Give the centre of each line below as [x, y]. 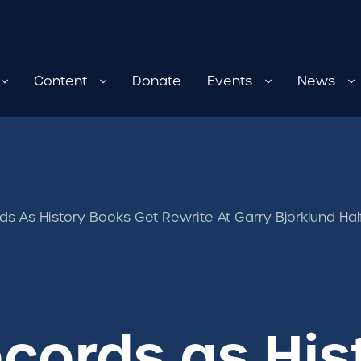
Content [60, 81]
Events [230, 81]
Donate [157, 81]
